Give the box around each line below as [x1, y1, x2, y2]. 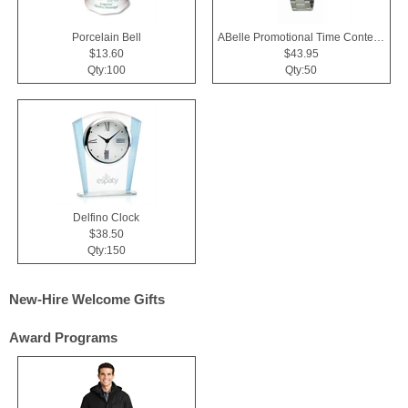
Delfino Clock [73, 210, 140, 224]
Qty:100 [87, 63, 126, 76]
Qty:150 [87, 243, 126, 257]
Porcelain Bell [71, 30, 141, 44]
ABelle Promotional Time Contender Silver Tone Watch [372, 30, 384, 44]
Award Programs [9, 330, 117, 346]
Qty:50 [285, 63, 318, 76]
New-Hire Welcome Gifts [9, 291, 165, 308]
